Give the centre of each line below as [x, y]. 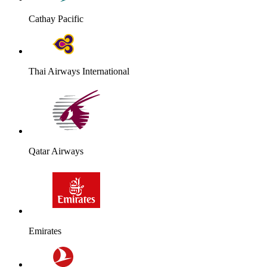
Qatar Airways [56, 151]
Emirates [45, 231]
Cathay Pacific [56, 18]
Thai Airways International [79, 71]
